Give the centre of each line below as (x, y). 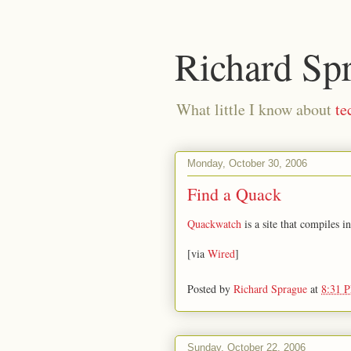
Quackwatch (214, 224)
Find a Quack (234, 194)
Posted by (210, 288)
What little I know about (256, 109)
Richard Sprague (270, 288)
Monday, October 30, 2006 (247, 163)
